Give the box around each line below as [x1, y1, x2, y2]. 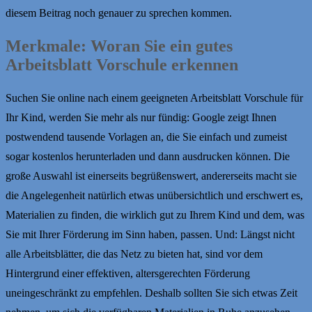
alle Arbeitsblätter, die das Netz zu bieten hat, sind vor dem [6, 247, 263, 260]
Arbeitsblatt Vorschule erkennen [6, 55, 238, 74]
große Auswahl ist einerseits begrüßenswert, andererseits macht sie [6, 169, 297, 182]
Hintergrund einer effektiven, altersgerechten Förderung [6, 267, 250, 279]
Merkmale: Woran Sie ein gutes [6, 36, 233, 55]
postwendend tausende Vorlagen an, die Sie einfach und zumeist [6, 130, 287, 143]
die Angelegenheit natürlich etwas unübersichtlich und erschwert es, [6, 189, 303, 201]
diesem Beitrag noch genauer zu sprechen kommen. [6, 6, 232, 19]
